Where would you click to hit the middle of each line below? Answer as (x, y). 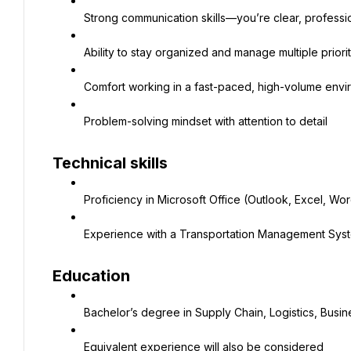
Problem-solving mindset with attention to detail (206, 121)
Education (91, 276)
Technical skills (110, 163)
